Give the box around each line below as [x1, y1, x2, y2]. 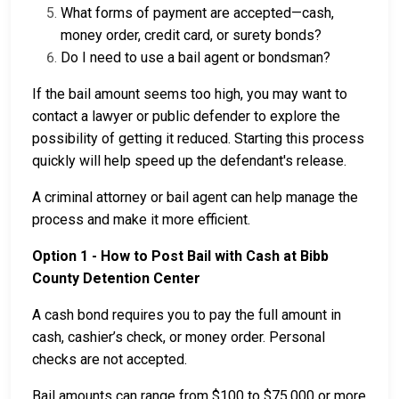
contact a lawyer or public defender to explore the [32, 108, 340, 126]
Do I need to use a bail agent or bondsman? [61, 49, 330, 67]
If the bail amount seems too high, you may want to [32, 85, 347, 103]
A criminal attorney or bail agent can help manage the [32, 189, 358, 207]
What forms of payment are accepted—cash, [61, 4, 334, 22]
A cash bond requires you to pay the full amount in [32, 306, 341, 324]
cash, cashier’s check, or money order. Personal [32, 329, 325, 346]
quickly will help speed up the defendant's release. [32, 152, 346, 170]
